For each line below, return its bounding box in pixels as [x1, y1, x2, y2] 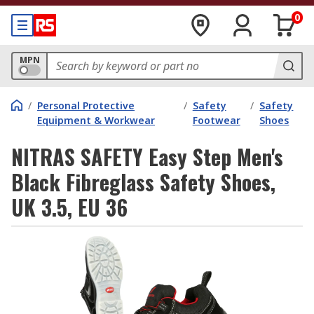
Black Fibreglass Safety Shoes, [11, 166, 275, 198]
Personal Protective [37, 99, 135, 112]
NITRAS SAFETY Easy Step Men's [11, 141, 283, 172]
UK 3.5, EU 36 [11, 191, 128, 223]
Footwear [192, 114, 240, 127]
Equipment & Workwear [37, 114, 155, 127]
